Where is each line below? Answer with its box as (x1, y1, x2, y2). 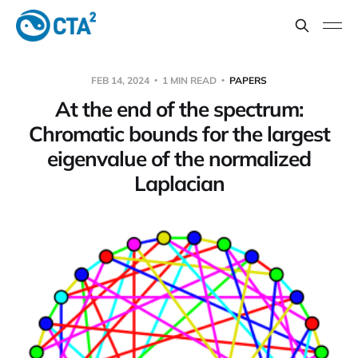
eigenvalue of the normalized (47, 145, 311, 172)
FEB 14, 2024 (91, 74, 152, 86)
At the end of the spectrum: (55, 95, 303, 122)
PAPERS (229, 74, 267, 86)
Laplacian (133, 169, 225, 197)
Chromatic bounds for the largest (28, 120, 330, 147)
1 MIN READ (160, 74, 219, 86)
